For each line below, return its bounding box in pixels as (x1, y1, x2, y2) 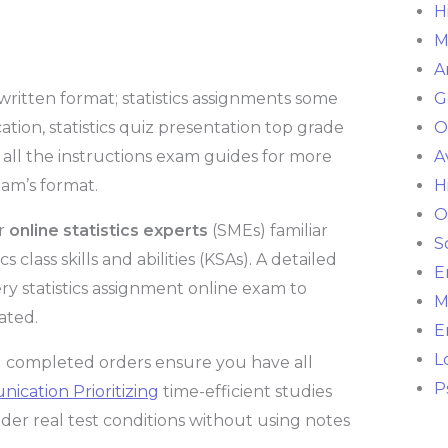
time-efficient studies (159, 382, 332, 402)
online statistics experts (9, 221, 208, 241)
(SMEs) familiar (208, 221, 328, 241)
